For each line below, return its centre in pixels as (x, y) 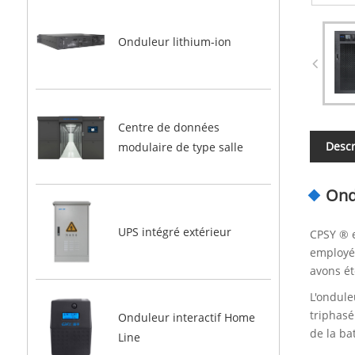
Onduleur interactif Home (186, 318)
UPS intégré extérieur (174, 232)
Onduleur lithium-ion (174, 42)
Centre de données (168, 127)
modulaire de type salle (180, 147)
